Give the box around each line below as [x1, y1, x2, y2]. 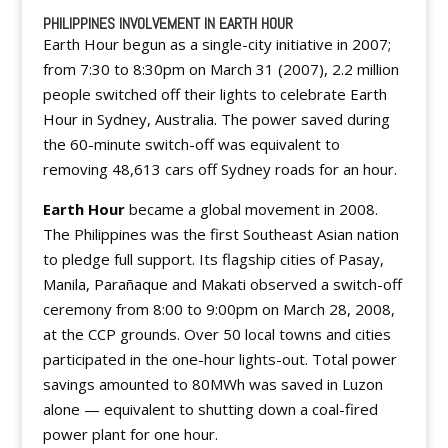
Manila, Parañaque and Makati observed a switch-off [42, 274, 402, 294]
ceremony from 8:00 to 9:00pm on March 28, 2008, [42, 299, 395, 319]
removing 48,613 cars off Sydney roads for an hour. [42, 159, 397, 179]
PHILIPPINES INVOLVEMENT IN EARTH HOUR [42, 13, 293, 34]
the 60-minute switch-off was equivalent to [42, 134, 340, 154]
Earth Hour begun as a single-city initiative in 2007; [42, 34, 391, 54]
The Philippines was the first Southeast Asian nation [42, 224, 399, 244]
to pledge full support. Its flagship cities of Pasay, [42, 249, 384, 269]
